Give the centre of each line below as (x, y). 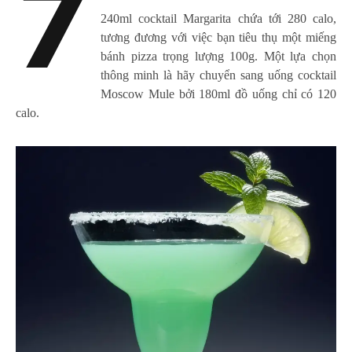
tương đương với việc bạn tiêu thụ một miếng (218, 38)
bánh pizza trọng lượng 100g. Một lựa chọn (218, 57)
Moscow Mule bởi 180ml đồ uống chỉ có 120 (218, 94)
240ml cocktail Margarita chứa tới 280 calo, (218, 19)
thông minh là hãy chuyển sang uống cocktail (218, 75)
